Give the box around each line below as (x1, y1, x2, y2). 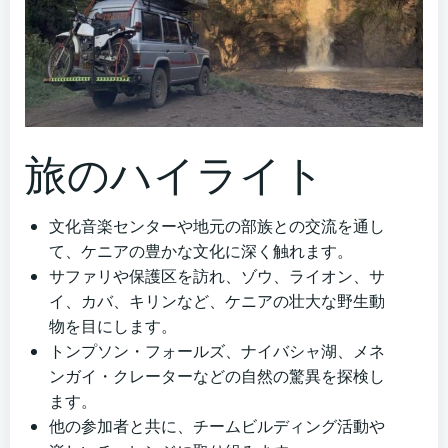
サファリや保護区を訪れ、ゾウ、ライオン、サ (49, 265, 385, 288)
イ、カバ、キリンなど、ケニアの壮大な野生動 (49, 290, 385, 313)
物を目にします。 (49, 315, 177, 338)
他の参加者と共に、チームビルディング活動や (49, 415, 385, 438)
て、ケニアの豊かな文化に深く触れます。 (49, 240, 353, 263)
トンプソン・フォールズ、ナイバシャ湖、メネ (49, 340, 385, 363)
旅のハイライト (25, 145, 325, 203)
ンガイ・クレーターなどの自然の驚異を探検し (49, 365, 385, 388)
